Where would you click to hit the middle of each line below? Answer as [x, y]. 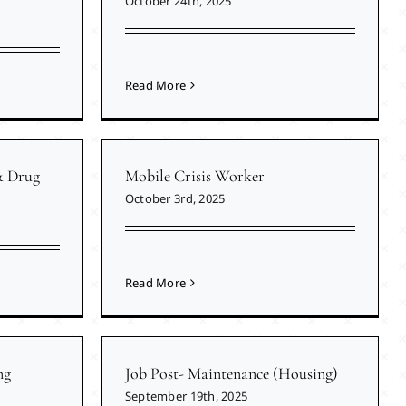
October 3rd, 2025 [175, 199]
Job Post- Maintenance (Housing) [231, 374]
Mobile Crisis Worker [194, 176]
